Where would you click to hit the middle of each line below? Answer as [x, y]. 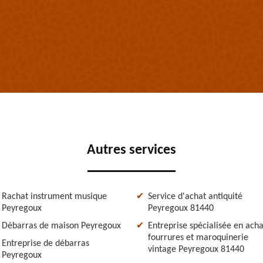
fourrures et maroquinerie [198, 237]
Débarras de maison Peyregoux [61, 226]
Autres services [131, 150]
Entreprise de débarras [45, 243]
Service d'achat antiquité [195, 196]
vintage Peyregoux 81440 [196, 249]
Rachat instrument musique [54, 196]
